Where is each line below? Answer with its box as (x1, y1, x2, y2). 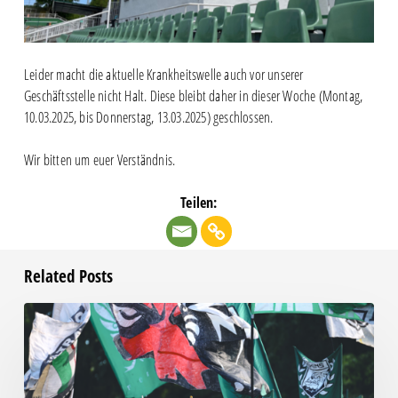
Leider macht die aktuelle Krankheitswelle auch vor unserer (23, 65, 304, 85)
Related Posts (23, 265, 113, 289)
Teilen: (180, 193, 218, 213)
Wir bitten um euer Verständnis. (23, 150, 176, 171)
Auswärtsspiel (22, 346, 88, 366)
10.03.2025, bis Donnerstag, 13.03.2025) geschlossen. (23, 107, 274, 128)
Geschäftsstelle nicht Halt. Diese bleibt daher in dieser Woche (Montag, (23, 86, 363, 107)
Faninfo (22, 303, 60, 323)
